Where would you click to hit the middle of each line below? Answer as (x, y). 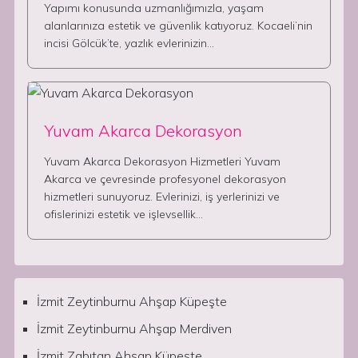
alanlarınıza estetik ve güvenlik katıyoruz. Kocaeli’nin (178, 26)
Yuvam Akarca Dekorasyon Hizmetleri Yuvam (162, 161)
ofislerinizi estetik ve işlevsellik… (123, 214)
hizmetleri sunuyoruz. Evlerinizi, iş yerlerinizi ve (162, 197)
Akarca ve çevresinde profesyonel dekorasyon (165, 179)
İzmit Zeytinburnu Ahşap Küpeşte (132, 301)
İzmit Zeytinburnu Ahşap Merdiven (134, 328)
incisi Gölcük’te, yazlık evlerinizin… (129, 43)
